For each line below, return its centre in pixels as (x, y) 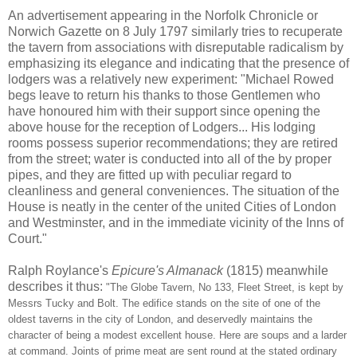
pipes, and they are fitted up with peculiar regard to (150, 175)
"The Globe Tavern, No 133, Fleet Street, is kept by (225, 287)
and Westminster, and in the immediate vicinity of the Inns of (176, 222)
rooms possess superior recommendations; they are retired (173, 143)
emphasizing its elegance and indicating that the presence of (178, 63)
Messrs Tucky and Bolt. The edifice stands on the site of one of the (164, 303)
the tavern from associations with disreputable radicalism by (176, 47)
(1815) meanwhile (276, 270)
